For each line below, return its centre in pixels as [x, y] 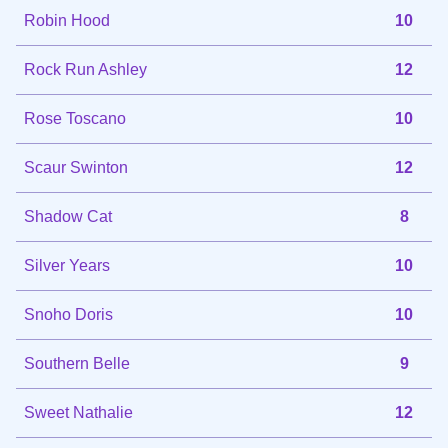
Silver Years [67, 265]
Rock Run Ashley [85, 69]
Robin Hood [67, 20]
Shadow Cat [68, 216]
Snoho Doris [68, 314]
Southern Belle [77, 363]
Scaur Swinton [76, 167]
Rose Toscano [75, 118]
